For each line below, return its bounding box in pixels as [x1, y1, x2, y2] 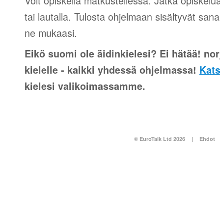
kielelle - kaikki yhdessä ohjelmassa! [25, 63, 199, 77]
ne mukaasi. [25, 26, 77, 40]
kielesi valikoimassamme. [25, 79, 145, 93]
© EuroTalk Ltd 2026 [134, 135, 185, 142]
